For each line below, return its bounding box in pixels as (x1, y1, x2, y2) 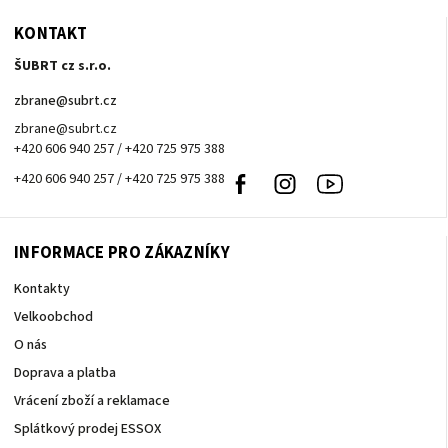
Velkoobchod (14, 307, 93, 328)
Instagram (300, 169, 360, 190)
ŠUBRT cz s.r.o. (14, 56, 111, 77)
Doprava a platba (14, 363, 116, 384)
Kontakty (14, 279, 70, 300)
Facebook (255, 169, 315, 190)
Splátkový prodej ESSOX (14, 419, 161, 440)
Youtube (345, 169, 395, 190)
